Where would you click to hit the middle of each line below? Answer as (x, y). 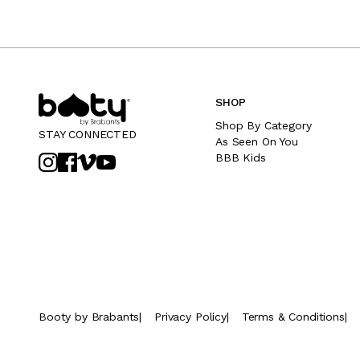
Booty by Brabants (89, 317)
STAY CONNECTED (88, 134)
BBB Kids (241, 157)
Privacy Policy (190, 317)
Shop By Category (264, 125)
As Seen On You (257, 141)
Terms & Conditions (293, 317)
